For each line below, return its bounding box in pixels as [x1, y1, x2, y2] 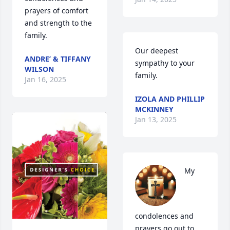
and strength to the [25, 18, 92, 28]
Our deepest [135, 46, 178, 56]
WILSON [25, 64, 54, 74]
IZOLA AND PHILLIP [135, 94, 205, 104]
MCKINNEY [135, 104, 174, 114]
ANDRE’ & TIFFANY [25, 54, 91, 64]
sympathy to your [135, 58, 195, 68]
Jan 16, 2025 [25, 74, 66, 85]
